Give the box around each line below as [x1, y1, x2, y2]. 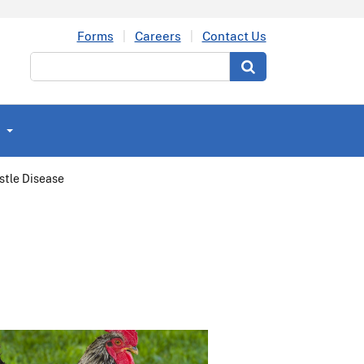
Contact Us [201, 28, 266, 43]
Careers [134, 28, 181, 43]
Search [29, 54, 71, 69]
